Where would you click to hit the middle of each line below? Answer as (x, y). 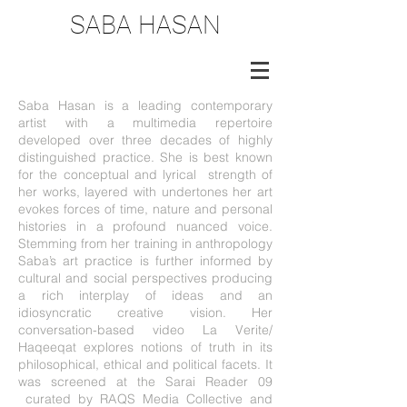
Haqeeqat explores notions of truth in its (145, 347)
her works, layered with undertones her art (145, 192)
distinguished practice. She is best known (145, 157)
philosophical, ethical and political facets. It (145, 364)
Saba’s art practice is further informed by (145, 261)
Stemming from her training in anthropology (145, 243)
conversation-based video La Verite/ (145, 330)
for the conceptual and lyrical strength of (145, 174)
